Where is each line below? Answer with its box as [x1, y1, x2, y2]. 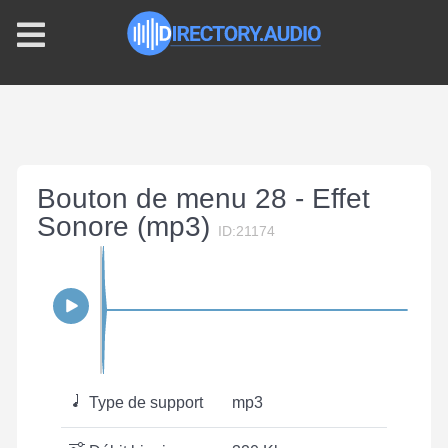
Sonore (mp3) [37, 211, 218, 242]
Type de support [85, 394, 203, 411]
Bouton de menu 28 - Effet [37, 183, 370, 214]
